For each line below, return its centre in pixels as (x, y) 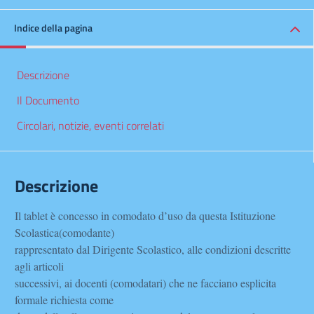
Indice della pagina (53, 28)
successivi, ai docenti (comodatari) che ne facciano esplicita (145, 283)
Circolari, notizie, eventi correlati (90, 125)
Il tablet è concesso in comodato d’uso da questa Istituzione (145, 216)
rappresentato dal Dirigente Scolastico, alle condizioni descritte (153, 249)
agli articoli (39, 266)
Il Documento (48, 100)
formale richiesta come (64, 300)
